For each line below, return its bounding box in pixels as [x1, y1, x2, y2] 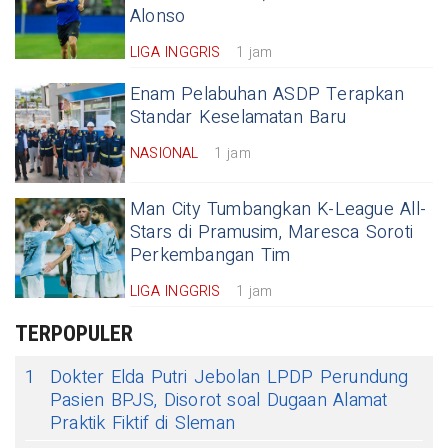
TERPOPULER [15, 320, 133, 346]
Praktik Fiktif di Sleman [50, 409, 236, 437]
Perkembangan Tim [130, 241, 291, 269]
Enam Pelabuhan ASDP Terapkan [130, 80, 404, 108]
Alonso [130, 2, 186, 30]
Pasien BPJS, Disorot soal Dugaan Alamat [50, 386, 388, 414]
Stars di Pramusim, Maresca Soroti [130, 218, 413, 246]
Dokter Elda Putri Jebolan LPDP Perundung [50, 363, 409, 391]
